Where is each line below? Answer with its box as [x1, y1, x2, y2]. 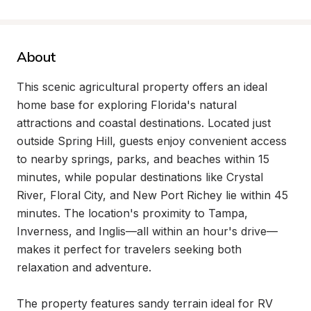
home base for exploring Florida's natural [17, 98, 237, 112]
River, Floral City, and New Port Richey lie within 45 [17, 188, 288, 202]
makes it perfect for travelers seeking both [17, 242, 242, 256]
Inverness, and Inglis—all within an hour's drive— [17, 224, 278, 238]
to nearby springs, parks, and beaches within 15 [17, 152, 269, 166]
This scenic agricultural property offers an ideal [17, 80, 267, 94]
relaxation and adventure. [17, 260, 151, 274]
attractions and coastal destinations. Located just [17, 116, 271, 130]
